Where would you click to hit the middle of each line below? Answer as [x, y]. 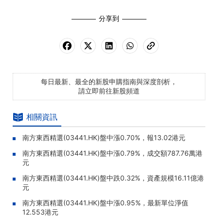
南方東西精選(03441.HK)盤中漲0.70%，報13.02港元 [104, 137]
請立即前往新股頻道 [109, 91]
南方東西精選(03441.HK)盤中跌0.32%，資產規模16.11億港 [113, 178]
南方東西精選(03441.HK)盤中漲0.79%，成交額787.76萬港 [112, 153]
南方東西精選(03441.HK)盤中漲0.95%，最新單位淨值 [105, 203]
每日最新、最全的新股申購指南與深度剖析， [109, 82]
